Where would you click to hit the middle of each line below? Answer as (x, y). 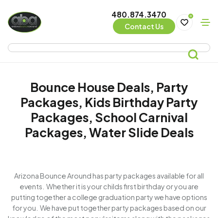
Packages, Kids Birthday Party (109, 102)
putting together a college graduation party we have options (109, 197)
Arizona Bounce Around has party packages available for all (109, 176)
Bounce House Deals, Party (109, 87)
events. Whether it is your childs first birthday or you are (109, 186)
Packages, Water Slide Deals (109, 132)
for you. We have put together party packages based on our (109, 208)
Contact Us (144, 27)
